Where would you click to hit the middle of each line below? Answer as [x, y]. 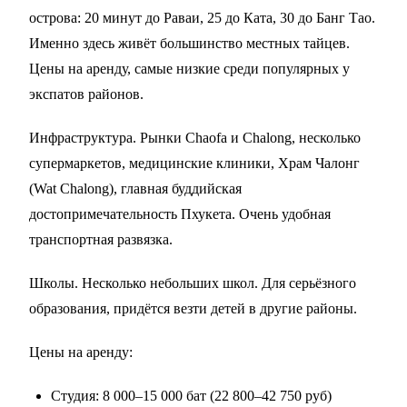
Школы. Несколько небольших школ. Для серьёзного [193, 283]
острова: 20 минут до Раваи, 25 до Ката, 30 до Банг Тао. [202, 17]
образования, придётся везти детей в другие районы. [193, 308]
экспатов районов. [86, 94]
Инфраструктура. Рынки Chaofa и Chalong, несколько [195, 137]
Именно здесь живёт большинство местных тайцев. [189, 43]
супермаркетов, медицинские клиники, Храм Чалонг [194, 163]
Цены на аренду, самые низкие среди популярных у [189, 68]
